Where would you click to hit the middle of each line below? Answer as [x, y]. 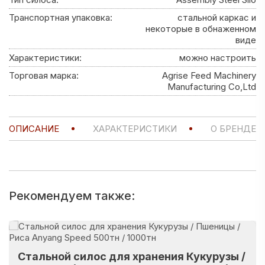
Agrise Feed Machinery [209, 75]
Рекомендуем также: [72, 196]
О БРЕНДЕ [233, 129]
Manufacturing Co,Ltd [212, 87]
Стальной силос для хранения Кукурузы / [132, 256]
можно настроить [218, 58]
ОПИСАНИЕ [34, 129]
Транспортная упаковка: [61, 17]
